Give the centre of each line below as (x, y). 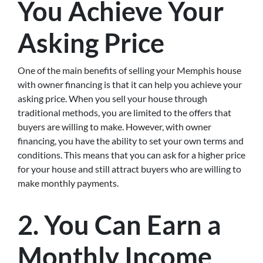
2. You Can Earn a (119, 225)
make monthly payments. (68, 183)
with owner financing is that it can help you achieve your (130, 84)
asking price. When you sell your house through (112, 98)
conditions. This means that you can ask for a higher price (131, 155)
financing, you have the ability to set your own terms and (131, 141)
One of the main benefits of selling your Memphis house (129, 70)
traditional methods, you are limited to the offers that (124, 112)
